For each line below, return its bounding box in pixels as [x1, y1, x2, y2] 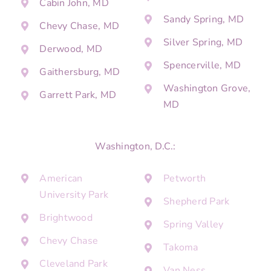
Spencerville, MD [163, 58, 241, 72]
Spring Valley [163, 218, 224, 232]
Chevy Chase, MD [39, 19, 120, 33]
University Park [39, 188, 109, 201]
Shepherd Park [163, 194, 230, 208]
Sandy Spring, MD [163, 12, 244, 26]
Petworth [163, 171, 206, 185]
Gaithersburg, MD [39, 65, 120, 79]
